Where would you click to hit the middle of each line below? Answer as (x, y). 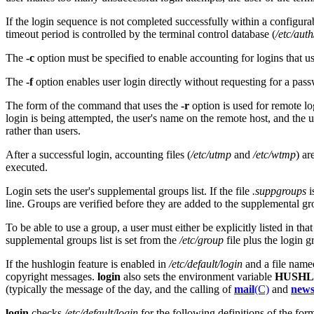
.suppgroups (279, 191)
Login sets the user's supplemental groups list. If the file (129, 191)
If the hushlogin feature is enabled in (87, 264)
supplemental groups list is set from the (93, 240)
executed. (27, 167)
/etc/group (202, 240)
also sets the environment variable (198, 276)
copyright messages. (52, 276)
